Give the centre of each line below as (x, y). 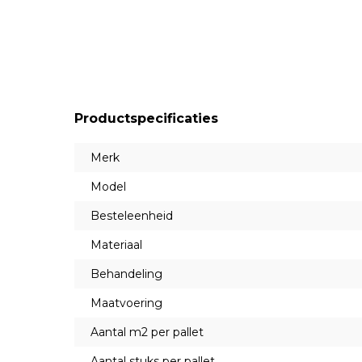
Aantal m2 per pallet (147, 332)
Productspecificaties (146, 118)
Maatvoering (126, 303)
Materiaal (116, 245)
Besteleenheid (132, 216)
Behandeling (126, 274)
